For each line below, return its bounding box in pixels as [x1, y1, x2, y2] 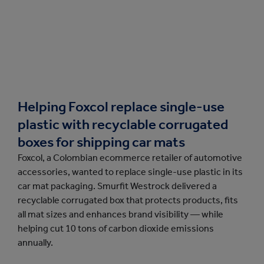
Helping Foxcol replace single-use [18, 98, 225, 115]
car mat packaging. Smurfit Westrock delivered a [18, 180, 217, 192]
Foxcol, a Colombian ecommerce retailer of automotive [18, 152, 242, 163]
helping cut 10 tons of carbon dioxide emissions [18, 223, 214, 234]
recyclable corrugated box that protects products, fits [18, 194, 238, 206]
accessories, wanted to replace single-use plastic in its [18, 166, 243, 177]
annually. [18, 237, 53, 248]
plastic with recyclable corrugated [18, 116, 228, 133]
